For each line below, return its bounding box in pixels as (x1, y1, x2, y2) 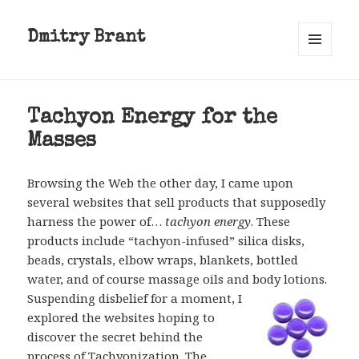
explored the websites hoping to (27, 309, 216, 326)
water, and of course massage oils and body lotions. (27, 271, 328, 288)
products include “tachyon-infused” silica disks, (27, 232, 305, 249)
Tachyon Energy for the (27, 108, 278, 130)
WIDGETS (298, 83, 345, 97)
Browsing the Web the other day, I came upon (27, 175, 294, 192)
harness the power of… (27, 213, 166, 230)
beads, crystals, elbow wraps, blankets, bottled (27, 252, 299, 268)
